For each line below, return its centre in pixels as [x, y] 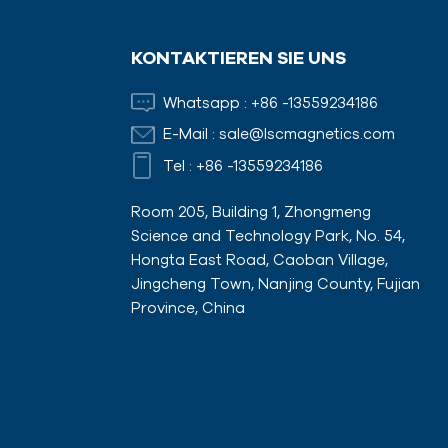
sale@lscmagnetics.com [306, 134]
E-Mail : [190, 134]
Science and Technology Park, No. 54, [267, 235]
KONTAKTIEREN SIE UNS [238, 56]
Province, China [187, 307]
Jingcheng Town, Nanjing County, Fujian [275, 283]
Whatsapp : [206, 102]
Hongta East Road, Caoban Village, [259, 259]
